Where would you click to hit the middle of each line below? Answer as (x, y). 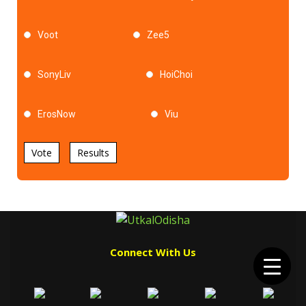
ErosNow (57, 114)
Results (93, 152)
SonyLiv (54, 74)
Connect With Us (153, 252)
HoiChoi (176, 74)
